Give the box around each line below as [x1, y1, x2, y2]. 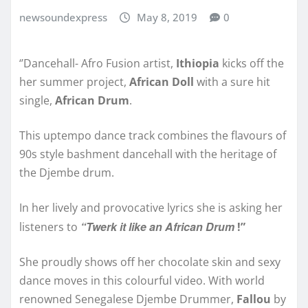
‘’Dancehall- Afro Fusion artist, [19, 56, 176, 71]
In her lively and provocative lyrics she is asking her [19, 200, 283, 216]
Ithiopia [176, 56, 219, 71]
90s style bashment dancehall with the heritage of [19, 146, 276, 162]
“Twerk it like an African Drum [80, 219, 237, 235]
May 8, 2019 [136, 10, 197, 24]
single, [19, 93, 55, 109]
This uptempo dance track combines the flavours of [19, 128, 286, 144]
